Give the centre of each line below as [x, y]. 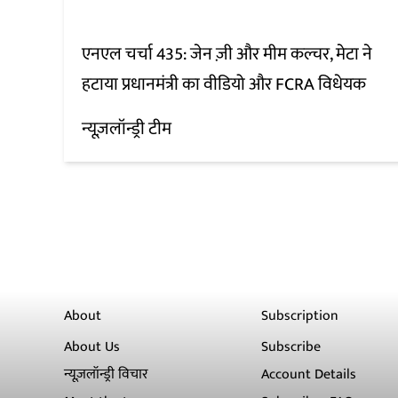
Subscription [300, 316]
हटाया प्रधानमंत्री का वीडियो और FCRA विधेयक [224, 85]
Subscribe [291, 347]
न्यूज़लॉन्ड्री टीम [127, 129]
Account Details [309, 375]
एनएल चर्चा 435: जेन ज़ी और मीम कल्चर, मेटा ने [227, 55]
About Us [92, 347]
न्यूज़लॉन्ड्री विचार [106, 375]
